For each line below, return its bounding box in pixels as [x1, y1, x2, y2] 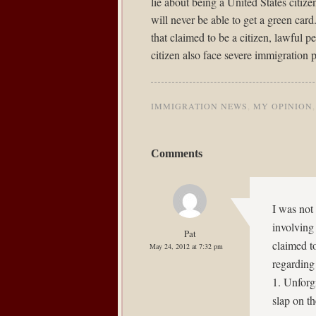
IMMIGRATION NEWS [151, 100, 248, 111]
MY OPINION [253, 100, 312, 111]
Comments [151, 147, 202, 159]
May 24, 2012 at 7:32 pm [150, 241, 223, 251]
